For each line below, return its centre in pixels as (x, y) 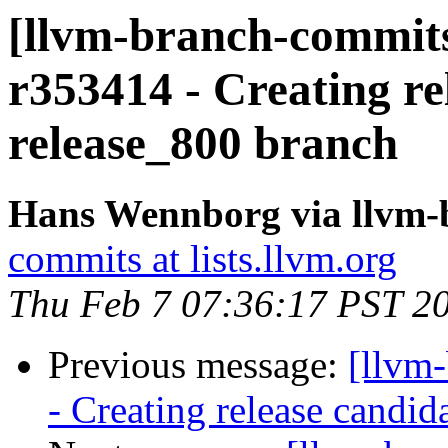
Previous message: (198, 365)
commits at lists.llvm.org (202, 259)
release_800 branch (203, 143)
